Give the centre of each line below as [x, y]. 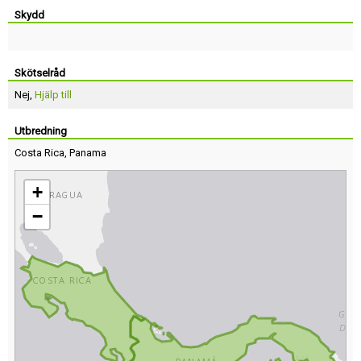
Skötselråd [40, 73]
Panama [88, 153]
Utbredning [41, 131]
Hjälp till [53, 95]
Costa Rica [39, 153]
